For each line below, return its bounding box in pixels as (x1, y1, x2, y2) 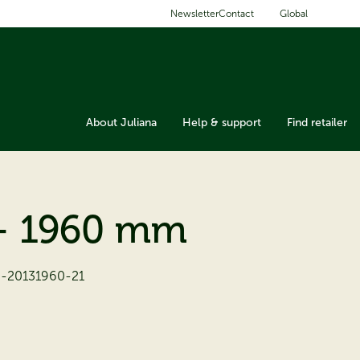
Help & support (182, 115, 261, 129)
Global (280, 7, 308, 19)
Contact (219, 8, 254, 19)
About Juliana (86, 115, 157, 129)
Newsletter (170, 8, 219, 19)
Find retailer (287, 115, 347, 129)
